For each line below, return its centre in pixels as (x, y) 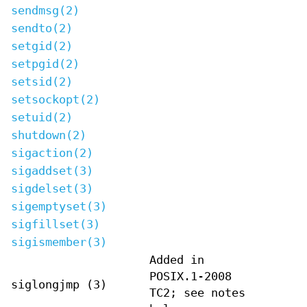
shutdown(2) (49, 135)
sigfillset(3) (56, 224)
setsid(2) (42, 82)
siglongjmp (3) (59, 284)
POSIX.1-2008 (191, 276)
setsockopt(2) (56, 99)
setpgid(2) (45, 64)
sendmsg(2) (45, 10)
